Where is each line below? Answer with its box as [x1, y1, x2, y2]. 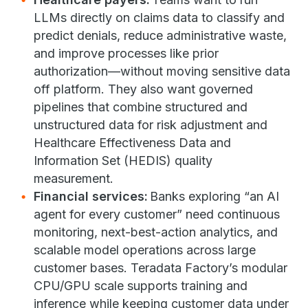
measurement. [34, 171, 113, 186]
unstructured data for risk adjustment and [34, 118, 267, 132]
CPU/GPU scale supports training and [34, 278, 247, 293]
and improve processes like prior [34, 46, 219, 60]
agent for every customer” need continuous [34, 207, 280, 221]
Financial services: [34, 189, 150, 203]
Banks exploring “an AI [150, 189, 279, 203]
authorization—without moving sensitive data [34, 64, 290, 78]
